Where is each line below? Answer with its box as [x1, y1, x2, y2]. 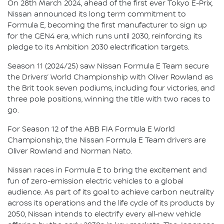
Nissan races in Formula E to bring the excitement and [7, 165, 207, 175]
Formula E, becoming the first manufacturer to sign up [7, 20, 207, 30]
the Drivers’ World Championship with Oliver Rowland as [7, 72, 213, 82]
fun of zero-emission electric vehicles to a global [7, 176, 183, 186]
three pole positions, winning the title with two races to [7, 94, 210, 104]
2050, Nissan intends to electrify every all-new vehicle [7, 209, 201, 219]
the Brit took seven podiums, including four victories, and [7, 83, 215, 93]
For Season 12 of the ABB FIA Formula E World [7, 124, 175, 134]
